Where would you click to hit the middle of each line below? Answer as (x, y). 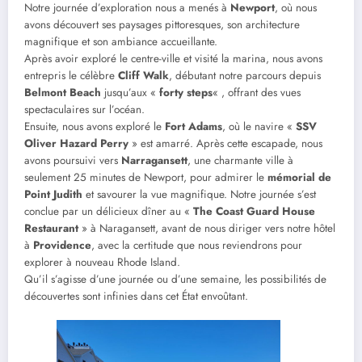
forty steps (186, 92)
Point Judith (53, 194)
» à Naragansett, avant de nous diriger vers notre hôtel (207, 228)
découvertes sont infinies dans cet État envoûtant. (136, 296)
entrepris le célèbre (71, 75)
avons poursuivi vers (73, 160)
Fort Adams (194, 126)
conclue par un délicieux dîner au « (109, 211)
